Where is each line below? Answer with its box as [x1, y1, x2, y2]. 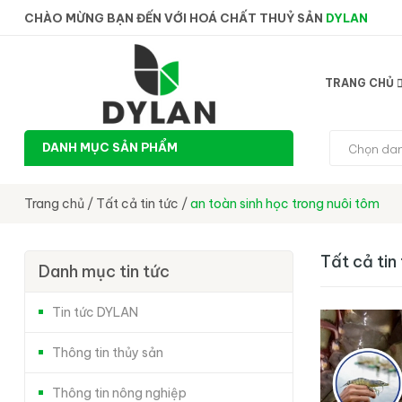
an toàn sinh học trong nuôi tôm [190, 196, 380, 212]
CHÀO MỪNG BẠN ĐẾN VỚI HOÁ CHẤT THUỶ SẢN [24, 11, 326, 25]
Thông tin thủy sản [52, 345, 163, 361]
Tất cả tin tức [96, 196, 179, 212]
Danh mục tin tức [39, 261, 170, 282]
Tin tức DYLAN [52, 304, 138, 320]
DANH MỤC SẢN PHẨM [42, 140, 178, 154]
